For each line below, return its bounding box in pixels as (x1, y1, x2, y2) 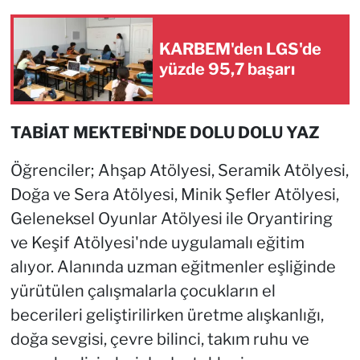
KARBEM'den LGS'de (159, 39, 321, 59)
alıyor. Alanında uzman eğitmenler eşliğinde (10, 257, 336, 277)
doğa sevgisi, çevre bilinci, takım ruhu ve (10, 329, 309, 350)
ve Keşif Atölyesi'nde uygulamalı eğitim (10, 233, 305, 253)
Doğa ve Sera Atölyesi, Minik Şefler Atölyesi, (10, 185, 339, 205)
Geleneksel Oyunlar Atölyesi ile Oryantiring (10, 209, 333, 229)
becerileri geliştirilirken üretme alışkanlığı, (10, 305, 324, 325)
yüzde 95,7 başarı (159, 59, 295, 80)
